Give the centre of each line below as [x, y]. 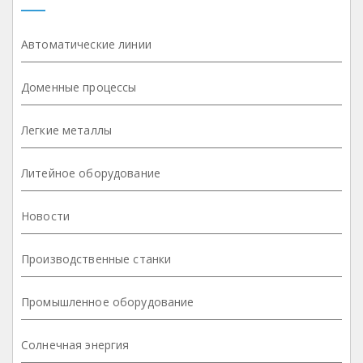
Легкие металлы [66, 130]
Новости [45, 216]
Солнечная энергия [75, 345]
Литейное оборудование [91, 173]
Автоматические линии [86, 44]
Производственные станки [96, 259]
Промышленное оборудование [108, 302]
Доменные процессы [79, 87]
